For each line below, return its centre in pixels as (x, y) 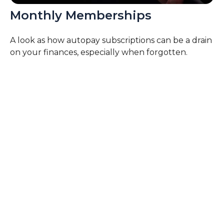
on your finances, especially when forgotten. (98, 52)
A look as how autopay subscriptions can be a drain (111, 40)
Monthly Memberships (80, 15)
